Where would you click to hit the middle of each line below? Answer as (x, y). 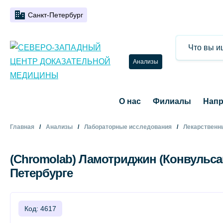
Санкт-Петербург (56, 15)
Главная (22, 127)
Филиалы (172, 101)
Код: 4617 (40, 209)
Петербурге (41, 173)
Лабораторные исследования (128, 127)
